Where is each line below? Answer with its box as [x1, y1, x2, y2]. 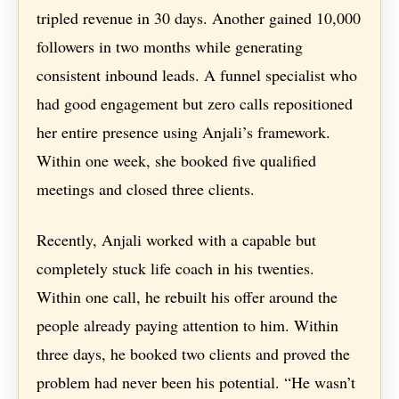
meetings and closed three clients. [37, 178, 256, 200]
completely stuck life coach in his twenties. [37, 257, 315, 280]
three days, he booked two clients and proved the [37, 343, 351, 365]
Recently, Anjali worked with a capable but [37, 229, 317, 251]
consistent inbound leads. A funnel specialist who [37, 64, 358, 86]
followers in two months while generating [37, 36, 304, 58]
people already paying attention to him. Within [37, 314, 339, 337]
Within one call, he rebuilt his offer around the [37, 286, 338, 308]
